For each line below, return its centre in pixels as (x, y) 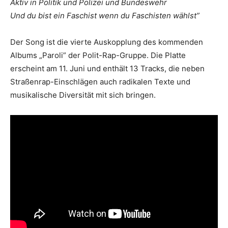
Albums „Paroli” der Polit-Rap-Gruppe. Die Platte (98, 55)
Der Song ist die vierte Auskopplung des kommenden (107, 42)
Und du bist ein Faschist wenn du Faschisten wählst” (106, 16)
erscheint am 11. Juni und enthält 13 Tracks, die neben (107, 69)
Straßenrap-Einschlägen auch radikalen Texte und (100, 82)
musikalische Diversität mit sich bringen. (83, 95)
